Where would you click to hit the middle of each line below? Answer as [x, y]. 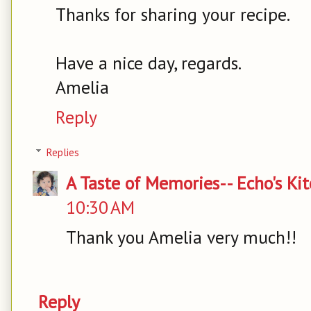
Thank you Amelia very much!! [181, 237]
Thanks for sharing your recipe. [173, 15]
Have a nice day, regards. [149, 63]
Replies [63, 152]
